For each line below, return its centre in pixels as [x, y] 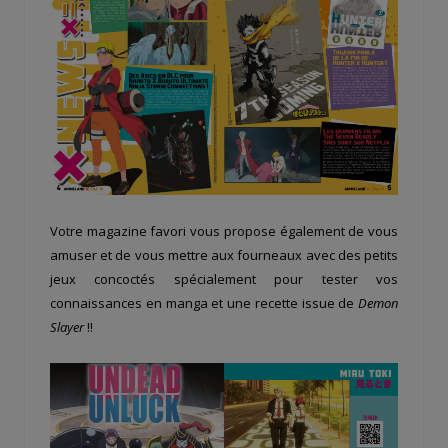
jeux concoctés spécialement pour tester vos [224, 278]
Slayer [67, 326]
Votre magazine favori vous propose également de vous [224, 230]
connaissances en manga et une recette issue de [202, 302]
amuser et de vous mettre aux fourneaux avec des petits [224, 254]
